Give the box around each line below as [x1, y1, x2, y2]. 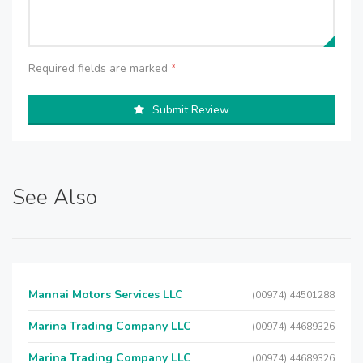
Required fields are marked [28, 61, 171, 76]
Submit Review [152, 102, 229, 117]
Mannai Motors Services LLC [28, 287, 183, 302]
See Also [12, 183, 97, 211]
